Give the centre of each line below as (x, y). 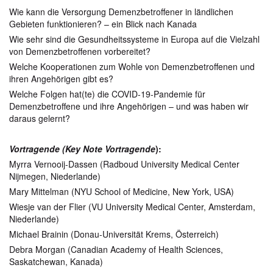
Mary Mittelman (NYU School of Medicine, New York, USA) (122, 191)
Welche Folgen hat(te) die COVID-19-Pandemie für (107, 94)
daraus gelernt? (40, 118)
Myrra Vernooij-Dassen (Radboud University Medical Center (124, 164)
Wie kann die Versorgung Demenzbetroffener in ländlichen (121, 12)
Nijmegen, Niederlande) (55, 176)
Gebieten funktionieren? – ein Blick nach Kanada (103, 24)
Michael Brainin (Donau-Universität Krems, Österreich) (114, 234)
